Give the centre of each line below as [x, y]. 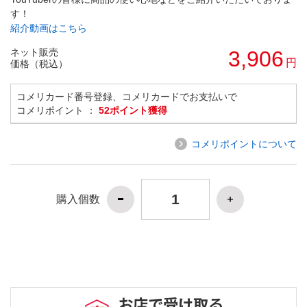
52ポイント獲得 [133, 110]
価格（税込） [39, 63]
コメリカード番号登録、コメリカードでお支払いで [127, 96]
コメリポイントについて [244, 144]
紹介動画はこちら [49, 28]
